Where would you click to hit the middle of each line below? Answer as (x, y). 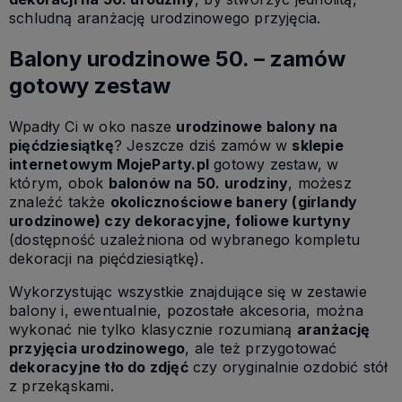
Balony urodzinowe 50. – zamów (177, 58)
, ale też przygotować (261, 348)
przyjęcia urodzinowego (97, 348)
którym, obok (59, 183)
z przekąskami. (61, 385)
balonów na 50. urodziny (198, 183)
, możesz (320, 183)
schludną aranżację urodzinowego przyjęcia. (165, 18)
